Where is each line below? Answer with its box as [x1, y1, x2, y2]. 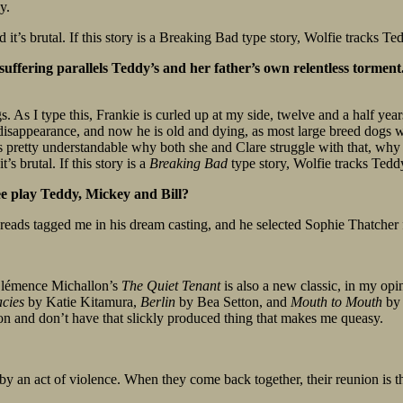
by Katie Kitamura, [24, 294, 140, 310]
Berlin [140, 294, 179, 310]
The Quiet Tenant [121, 278, 224, 294]
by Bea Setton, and [179, 294, 291, 310]
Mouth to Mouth [291, 294, 386, 310]
